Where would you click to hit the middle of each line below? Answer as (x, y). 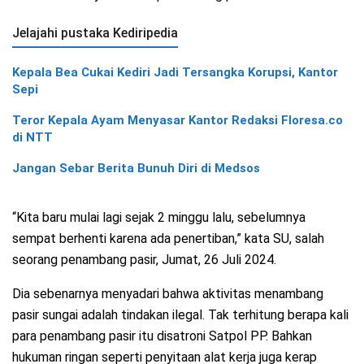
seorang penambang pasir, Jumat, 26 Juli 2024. (144, 259)
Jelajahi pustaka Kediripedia (95, 32)
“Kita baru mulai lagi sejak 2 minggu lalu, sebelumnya (159, 217)
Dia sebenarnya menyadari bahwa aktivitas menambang (168, 293)
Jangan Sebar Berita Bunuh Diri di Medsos (136, 168)
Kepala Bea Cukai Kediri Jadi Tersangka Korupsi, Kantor (175, 72)
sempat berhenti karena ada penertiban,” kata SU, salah (168, 238)
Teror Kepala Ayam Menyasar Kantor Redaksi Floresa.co (178, 120)
